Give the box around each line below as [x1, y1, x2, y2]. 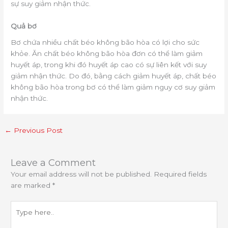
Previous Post [12, 126, 63, 134]
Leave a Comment [11, 156, 96, 168]
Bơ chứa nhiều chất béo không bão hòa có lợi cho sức [11, 38, 200, 46]
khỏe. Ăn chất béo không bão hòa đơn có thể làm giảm [11, 49, 203, 58]
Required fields [154, 169, 207, 178]
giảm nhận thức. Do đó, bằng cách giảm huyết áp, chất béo [11, 71, 217, 80]
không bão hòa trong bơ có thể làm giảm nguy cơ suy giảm [11, 82, 216, 91]
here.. [10, 213, 30, 222]
